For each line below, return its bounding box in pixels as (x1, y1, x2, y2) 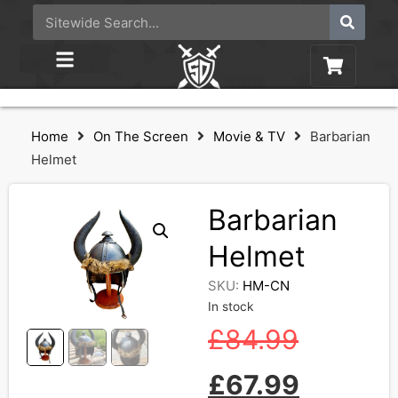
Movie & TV (213, 128, 285, 145)
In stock (208, 299, 254, 314)
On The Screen (93, 128, 188, 145)
